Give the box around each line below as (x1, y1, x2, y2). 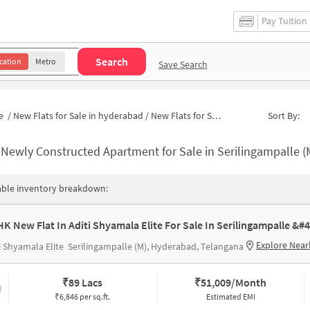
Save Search (158, 57, 208, 71)
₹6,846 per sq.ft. (55, 291, 111, 302)
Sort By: (268, 109, 300, 122)
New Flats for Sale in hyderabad (13, 109, 143, 122)
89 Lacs (69, 275, 103, 289)
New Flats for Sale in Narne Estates (151, 109, 212, 122)
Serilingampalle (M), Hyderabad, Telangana (68, 240, 244, 253)
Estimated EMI (206, 291, 255, 302)
